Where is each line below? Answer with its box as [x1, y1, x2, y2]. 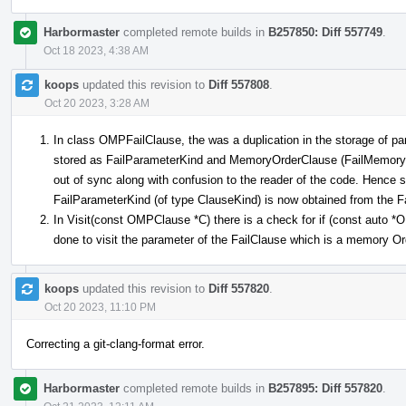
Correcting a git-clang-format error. [26, 336, 205, 351]
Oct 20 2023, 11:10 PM [44, 300, 156, 314]
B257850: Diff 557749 [268, 24, 382, 39]
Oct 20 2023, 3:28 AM [44, 96, 150, 110]
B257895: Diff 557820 [268, 381, 382, 395]
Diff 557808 [208, 77, 269, 92]
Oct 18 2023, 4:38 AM [43, 43, 149, 57]
